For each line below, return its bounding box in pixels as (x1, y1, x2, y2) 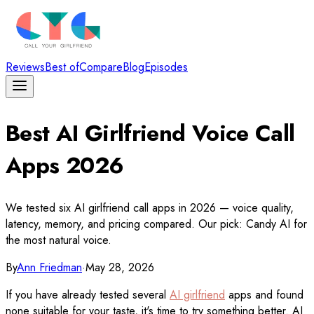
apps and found (225, 287, 303, 303)
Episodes (144, 59, 188, 75)
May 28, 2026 (86, 259, 154, 276)
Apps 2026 (6, 149, 124, 182)
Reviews (6, 59, 45, 75)
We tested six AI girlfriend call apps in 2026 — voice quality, (6, 200, 294, 217)
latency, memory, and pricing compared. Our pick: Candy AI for (6, 216, 307, 233)
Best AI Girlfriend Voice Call (6, 116, 295, 149)
